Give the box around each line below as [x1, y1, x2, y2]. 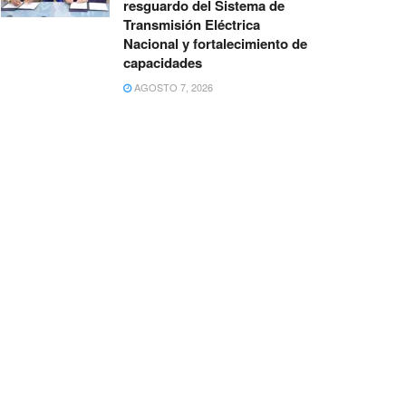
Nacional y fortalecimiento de [123, 34, 307, 54]
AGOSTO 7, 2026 [131, 80, 213, 95]
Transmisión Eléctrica [123, 14, 260, 35]
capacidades [123, 53, 202, 73]
